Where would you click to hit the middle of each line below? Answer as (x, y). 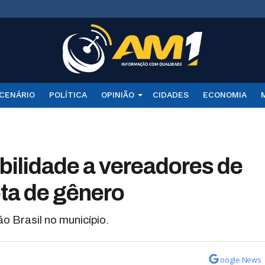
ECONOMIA (224, 95)
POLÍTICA (68, 95)
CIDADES (170, 95)
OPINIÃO (117, 95)
